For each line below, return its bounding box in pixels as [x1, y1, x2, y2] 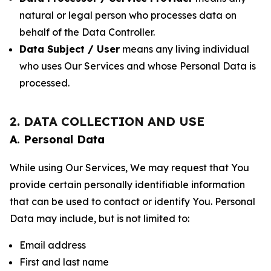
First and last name [19, 256, 109, 268]
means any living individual [120, 43, 249, 55]
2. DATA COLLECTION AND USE [10, 114, 204, 129]
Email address [19, 239, 86, 251]
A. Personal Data [10, 132, 105, 146]
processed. [19, 77, 70, 89]
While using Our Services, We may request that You [10, 162, 249, 174]
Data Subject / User [19, 43, 120, 55]
